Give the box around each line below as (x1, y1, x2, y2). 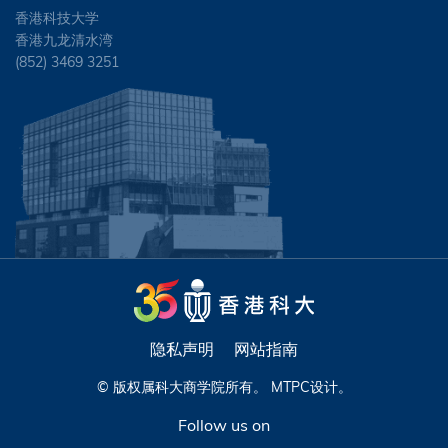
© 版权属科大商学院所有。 (96, 378, 271, 397)
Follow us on (178, 415, 270, 436)
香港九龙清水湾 (15, 31, 113, 49)
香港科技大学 (15, 9, 99, 27)
